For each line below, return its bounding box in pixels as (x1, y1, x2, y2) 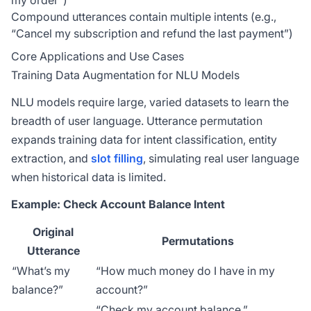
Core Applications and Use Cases (11, 49, 184, 63)
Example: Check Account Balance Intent (11, 197, 225, 211)
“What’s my (12, 264, 70, 278)
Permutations (161, 234, 234, 248)
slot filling (91, 151, 143, 165)
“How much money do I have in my (96, 264, 275, 278)
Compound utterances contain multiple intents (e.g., (11, 10, 276, 24)
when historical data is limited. (11, 170, 166, 184)
